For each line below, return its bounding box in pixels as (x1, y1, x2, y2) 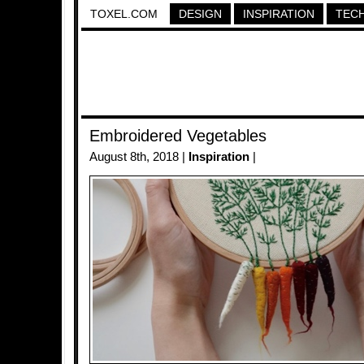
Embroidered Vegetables (89, 127, 266, 145)
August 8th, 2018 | (89, 150, 188, 163)
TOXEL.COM (90, 7, 158, 20)
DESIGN (179, 7, 222, 20)
